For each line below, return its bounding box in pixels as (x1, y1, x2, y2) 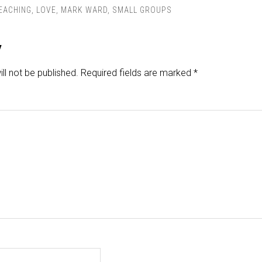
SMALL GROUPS (112, 5, 172, 15)
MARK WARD (61, 5, 108, 15)
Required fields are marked (81, 67, 194, 79)
